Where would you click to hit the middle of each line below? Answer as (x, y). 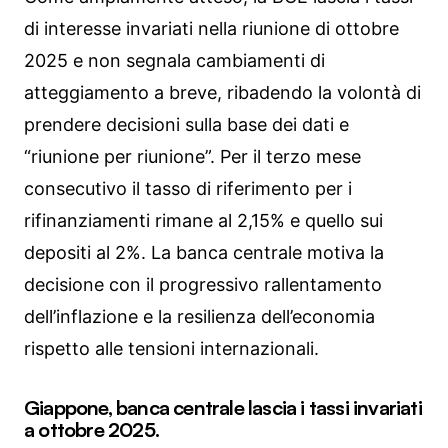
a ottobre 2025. (91, 429)
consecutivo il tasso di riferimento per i (188, 188)
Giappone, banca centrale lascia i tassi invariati (223, 407)
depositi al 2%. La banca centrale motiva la (204, 252)
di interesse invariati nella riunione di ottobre (211, 28)
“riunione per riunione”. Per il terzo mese (192, 156)
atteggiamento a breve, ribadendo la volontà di (222, 92)
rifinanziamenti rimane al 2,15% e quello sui (203, 220)
